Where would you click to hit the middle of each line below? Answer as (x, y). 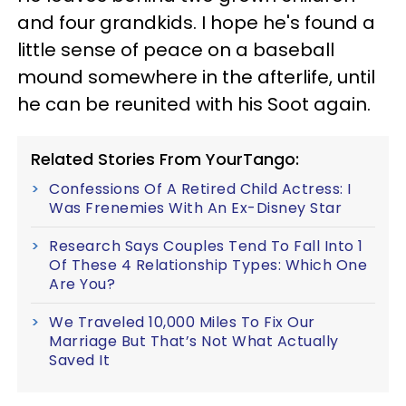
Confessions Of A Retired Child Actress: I (200, 189)
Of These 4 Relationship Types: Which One (208, 266)
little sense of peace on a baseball (176, 50)
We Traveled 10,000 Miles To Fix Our (182, 323)
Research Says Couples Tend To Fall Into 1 (206, 246)
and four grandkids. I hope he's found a (196, 23)
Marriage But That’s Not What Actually (194, 342)
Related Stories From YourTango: (165, 159)
